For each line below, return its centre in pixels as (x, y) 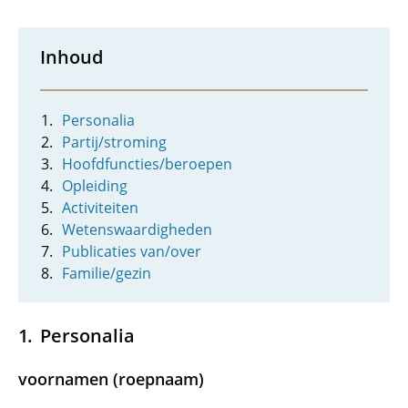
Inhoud (71, 56)
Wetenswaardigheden (137, 229)
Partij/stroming (114, 142)
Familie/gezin (107, 273)
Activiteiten (100, 208)
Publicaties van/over (132, 251)
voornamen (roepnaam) (111, 379)
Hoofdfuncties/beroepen (147, 164)
